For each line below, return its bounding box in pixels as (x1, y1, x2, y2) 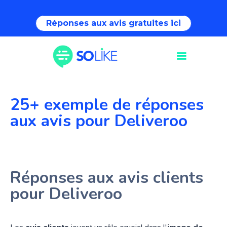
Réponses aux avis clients (10, 166, 203, 188)
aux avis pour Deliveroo (10, 109, 187, 132)
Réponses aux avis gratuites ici (46, 18, 181, 28)
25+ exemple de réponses (10, 93, 204, 116)
